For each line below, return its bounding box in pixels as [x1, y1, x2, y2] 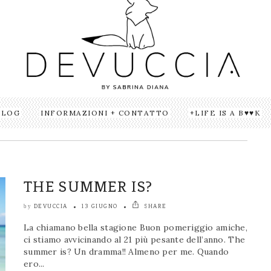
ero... [24, 258, 45, 270]
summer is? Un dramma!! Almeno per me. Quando [24, 246, 229, 258]
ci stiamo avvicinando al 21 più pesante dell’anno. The [24, 234, 246, 246]
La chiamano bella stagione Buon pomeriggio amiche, [24, 222, 247, 233]
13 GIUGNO [82, 203, 118, 210]
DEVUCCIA [33, 203, 68, 210]
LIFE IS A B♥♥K [195, 108, 261, 118]
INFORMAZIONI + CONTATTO [41, 108, 169, 118]
